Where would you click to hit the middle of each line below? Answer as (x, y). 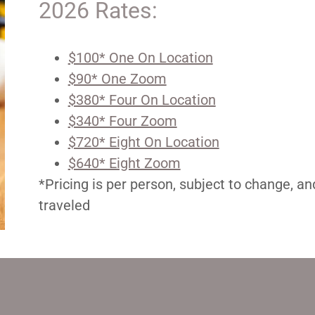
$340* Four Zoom (122, 121)
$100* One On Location (140, 58)
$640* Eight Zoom (124, 163)
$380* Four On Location (142, 100)
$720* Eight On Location (143, 142)
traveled (66, 205)
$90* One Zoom (117, 79)
